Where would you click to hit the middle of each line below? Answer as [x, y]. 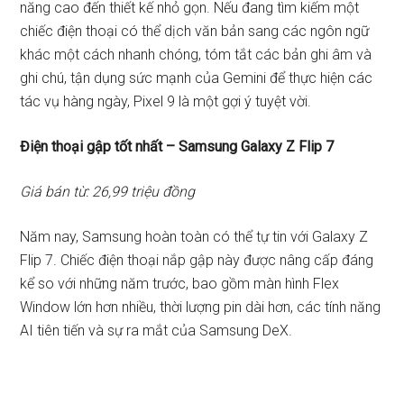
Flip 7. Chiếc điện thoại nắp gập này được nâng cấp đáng [197, 260]
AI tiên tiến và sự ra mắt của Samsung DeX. [156, 331]
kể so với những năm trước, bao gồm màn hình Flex [180, 284]
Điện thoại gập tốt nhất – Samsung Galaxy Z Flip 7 [177, 147]
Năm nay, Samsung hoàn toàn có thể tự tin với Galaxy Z [194, 237]
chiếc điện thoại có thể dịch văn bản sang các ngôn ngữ [195, 31]
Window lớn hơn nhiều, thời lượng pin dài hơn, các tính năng [201, 307]
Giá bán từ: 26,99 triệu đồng [108, 192]
